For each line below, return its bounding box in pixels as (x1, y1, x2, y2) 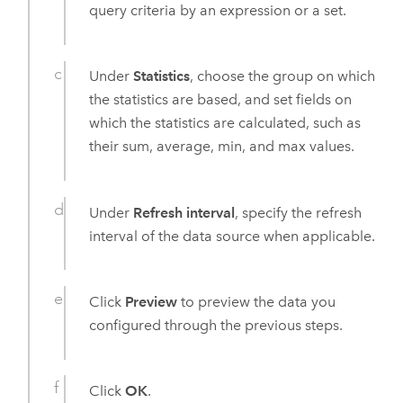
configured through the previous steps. (89, 316, 344, 334)
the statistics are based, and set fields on (89, 91, 353, 109)
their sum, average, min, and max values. (89, 138, 355, 156)
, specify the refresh (235, 203, 363, 221)
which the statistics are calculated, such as (89, 114, 362, 132)
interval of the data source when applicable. (89, 227, 376, 245)
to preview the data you (177, 292, 336, 310)
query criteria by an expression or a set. (89, 2, 347, 20)
